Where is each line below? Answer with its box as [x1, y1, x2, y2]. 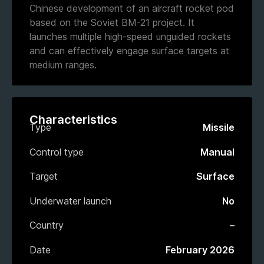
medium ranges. [29, 58, 97, 71]
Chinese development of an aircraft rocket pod [29, 2, 234, 14]
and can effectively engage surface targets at [29, 44, 229, 57]
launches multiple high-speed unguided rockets [29, 30, 231, 42]
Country [29, 219, 64, 232]
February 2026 [166, 244, 235, 256]
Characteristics [29, 112, 117, 127]
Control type [29, 146, 84, 158]
